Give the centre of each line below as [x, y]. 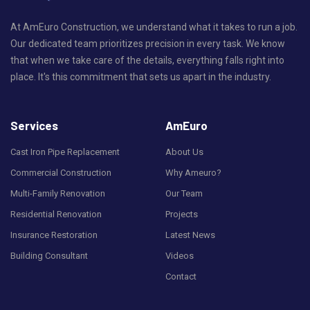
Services [34, 125]
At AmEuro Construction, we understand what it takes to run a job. [154, 27]
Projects [182, 214]
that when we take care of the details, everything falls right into [147, 60]
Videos [180, 255]
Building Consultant [49, 255]
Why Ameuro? [193, 172]
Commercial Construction [61, 172]
